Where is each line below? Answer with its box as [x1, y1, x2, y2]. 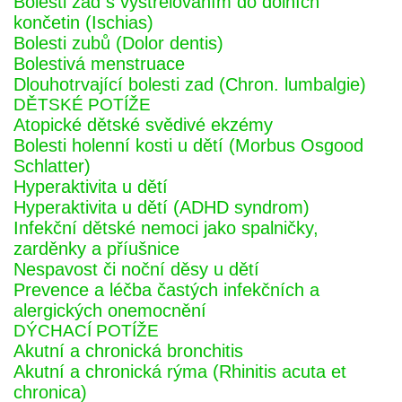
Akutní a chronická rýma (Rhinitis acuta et [13, 362, 346, 381]
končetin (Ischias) [13, 13, 153, 32]
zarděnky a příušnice [13, 239, 179, 258]
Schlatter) [13, 156, 91, 176]
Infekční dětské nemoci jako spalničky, [13, 218, 319, 238]
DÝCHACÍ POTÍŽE [13, 321, 159, 340]
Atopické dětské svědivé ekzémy [13, 115, 273, 135]
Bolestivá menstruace [13, 54, 185, 74]
